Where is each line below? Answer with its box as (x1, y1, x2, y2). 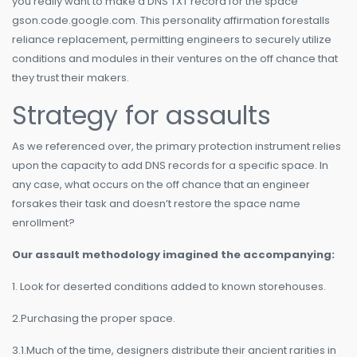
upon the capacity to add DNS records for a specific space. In (12, 158, 328, 174)
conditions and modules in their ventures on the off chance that (12, 51, 338, 67)
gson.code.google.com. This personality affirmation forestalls (12, 13, 330, 29)
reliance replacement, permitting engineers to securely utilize (12, 32, 331, 48)
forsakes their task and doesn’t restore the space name (12, 196, 300, 212)
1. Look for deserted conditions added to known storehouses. (12, 279, 326, 295)
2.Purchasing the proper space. (12, 311, 175, 327)
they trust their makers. (12, 70, 129, 86)
